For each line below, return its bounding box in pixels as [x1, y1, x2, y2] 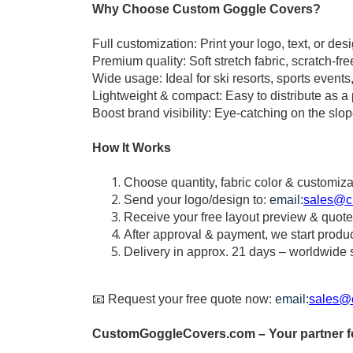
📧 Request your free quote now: [92, 292, 275, 307]
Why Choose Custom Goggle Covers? [92, 2, 321, 17]
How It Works [92, 141, 171, 155]
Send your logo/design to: [124, 193, 269, 207]
